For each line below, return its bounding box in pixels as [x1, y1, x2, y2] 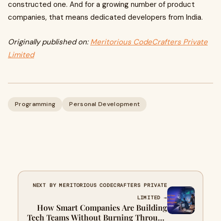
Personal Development [69, 100, 140, 108]
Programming [15, 100, 56, 108]
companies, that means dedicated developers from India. [8, 12, 203, 22]
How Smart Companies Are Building [37, 202, 167, 213]
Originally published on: [8, 37, 90, 47]
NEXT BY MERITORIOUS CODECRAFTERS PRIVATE [32, 182, 167, 188]
